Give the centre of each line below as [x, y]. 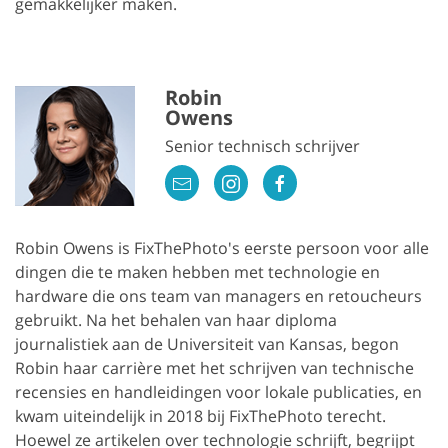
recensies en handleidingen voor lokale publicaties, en [218, 391]
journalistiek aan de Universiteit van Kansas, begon [207, 343]
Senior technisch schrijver [262, 146]
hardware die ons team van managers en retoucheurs [218, 295]
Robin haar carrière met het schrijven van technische [214, 367]
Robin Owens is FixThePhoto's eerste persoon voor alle [222, 247]
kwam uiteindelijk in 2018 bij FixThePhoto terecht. [200, 415]
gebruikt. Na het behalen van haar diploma [176, 319]
